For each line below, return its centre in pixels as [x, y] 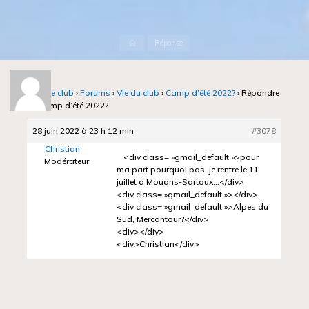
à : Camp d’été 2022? [68, 106]
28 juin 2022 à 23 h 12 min [83, 131]
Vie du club [138, 93]
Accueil [149, 42]
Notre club [54, 93]
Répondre [261, 93]
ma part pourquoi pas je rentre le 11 [188, 170]
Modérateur [67, 161]
